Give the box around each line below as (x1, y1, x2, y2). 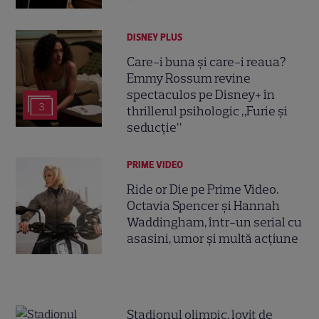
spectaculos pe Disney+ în (127, 87, 276, 103)
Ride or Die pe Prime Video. (127, 182, 279, 198)
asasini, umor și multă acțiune (127, 231, 299, 247)
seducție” (127, 120, 182, 136)
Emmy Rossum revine (127, 70, 251, 87)
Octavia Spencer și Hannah (127, 198, 281, 214)
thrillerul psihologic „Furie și (127, 103, 288, 120)
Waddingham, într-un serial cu (127, 214, 303, 231)
